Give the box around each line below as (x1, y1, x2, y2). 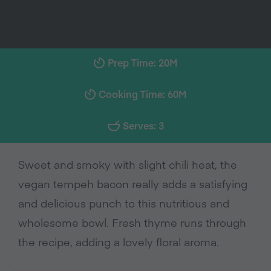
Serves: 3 (122, 119, 164, 132)
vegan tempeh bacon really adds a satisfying (18, 176, 247, 191)
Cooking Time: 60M (99, 87, 186, 100)
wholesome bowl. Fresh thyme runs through (18, 215, 246, 230)
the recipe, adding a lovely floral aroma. (18, 234, 219, 249)
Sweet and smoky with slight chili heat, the (18, 157, 237, 172)
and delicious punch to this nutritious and (18, 195, 229, 211)
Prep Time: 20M (108, 56, 177, 69)
